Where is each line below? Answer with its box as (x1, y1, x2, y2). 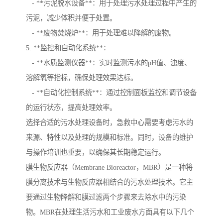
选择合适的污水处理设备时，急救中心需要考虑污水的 (26, 118, 193, 127)
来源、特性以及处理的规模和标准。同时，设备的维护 (26, 133, 193, 142)
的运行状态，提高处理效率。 (26, 104, 116, 112)
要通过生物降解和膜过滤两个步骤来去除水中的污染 (26, 193, 186, 202)
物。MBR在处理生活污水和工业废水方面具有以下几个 (26, 208, 194, 217)
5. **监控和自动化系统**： (26, 44, 110, 52)
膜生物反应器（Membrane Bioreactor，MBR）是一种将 (26, 163, 193, 172)
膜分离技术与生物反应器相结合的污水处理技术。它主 (26, 178, 193, 187)
